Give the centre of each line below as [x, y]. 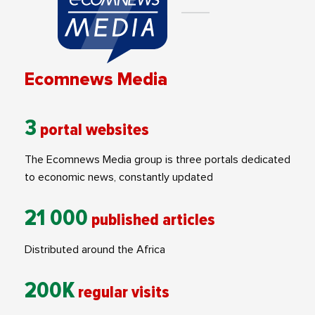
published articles [153, 219]
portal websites [95, 129]
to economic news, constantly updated [119, 177]
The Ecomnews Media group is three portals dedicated [157, 159]
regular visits [124, 292]
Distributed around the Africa [95, 249]
